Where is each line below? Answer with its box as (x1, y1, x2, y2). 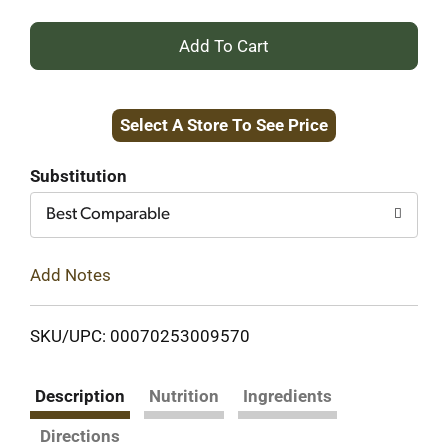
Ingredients (243, 385, 332, 406)
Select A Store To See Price (120, 115, 328, 135)
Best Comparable (46, 206, 170, 223)
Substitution (30, 166, 127, 186)
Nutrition (149, 385, 219, 406)
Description (35, 385, 125, 406)
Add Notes (30, 264, 111, 285)
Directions (40, 425, 120, 446)
